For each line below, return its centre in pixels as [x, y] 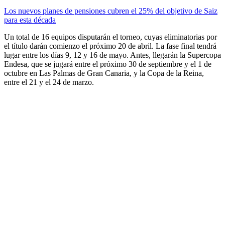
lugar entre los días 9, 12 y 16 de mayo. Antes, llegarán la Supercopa [113, 55]
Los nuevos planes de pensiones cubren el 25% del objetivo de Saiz [111, 11]
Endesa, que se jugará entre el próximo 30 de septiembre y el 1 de [108, 64]
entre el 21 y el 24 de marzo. [49, 82]
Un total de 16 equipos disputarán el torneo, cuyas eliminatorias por [110, 37]
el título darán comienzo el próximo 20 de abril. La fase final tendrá [110, 46]
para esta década [30, 20]
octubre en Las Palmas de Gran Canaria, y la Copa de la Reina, [104, 73]
